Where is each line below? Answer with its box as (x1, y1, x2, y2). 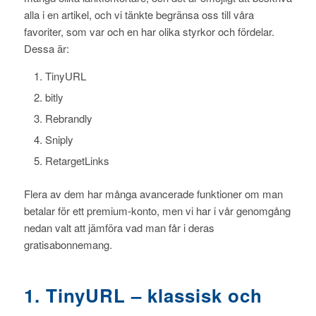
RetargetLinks (44, 153, 109, 169)
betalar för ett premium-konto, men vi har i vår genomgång (23, 203, 291, 219)
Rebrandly (44, 111, 92, 126)
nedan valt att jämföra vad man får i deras (23, 220, 214, 236)
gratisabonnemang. (23, 237, 112, 253)
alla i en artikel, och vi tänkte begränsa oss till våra (23, 6, 254, 22)
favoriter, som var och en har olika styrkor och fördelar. (23, 23, 274, 39)
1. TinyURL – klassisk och (23, 282, 262, 309)
